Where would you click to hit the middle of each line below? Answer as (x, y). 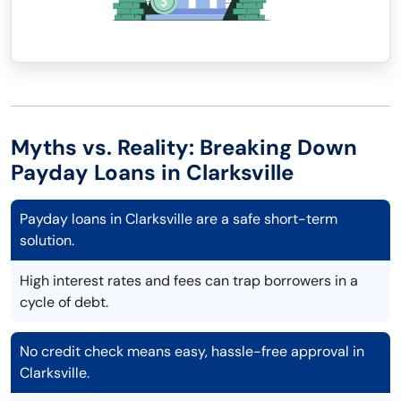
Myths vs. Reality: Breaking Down (184, 148)
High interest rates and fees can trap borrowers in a (189, 281)
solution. (47, 241)
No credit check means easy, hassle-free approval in (192, 352)
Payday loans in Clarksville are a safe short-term (179, 219)
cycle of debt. (64, 303)
